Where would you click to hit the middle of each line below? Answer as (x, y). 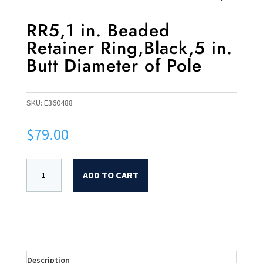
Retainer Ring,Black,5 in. (129, 48)
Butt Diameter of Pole (114, 65)
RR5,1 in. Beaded (98, 30)
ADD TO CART (110, 175)
